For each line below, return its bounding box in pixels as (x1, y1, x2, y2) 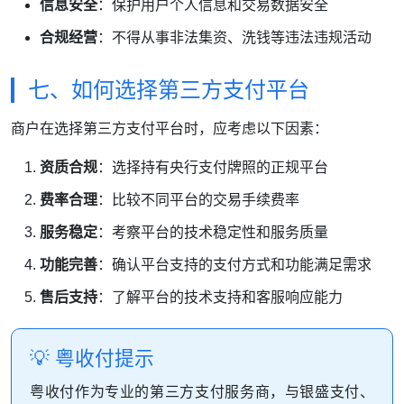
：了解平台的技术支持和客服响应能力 (97, 289, 343, 306)
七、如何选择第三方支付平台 (28, 78, 309, 103)
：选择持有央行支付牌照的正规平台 (97, 160, 328, 176)
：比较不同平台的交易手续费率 (97, 192, 299, 208)
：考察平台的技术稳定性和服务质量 (97, 225, 328, 241)
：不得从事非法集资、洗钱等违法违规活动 (97, 30, 372, 46)
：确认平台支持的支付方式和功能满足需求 (97, 257, 372, 273)
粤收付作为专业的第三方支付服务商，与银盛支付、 (30, 384, 374, 400)
